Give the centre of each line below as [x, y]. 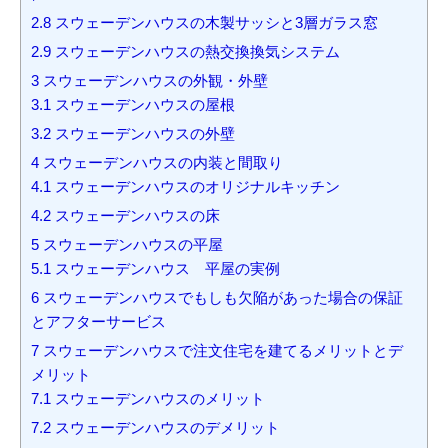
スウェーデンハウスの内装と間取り [161, 163]
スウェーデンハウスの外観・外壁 [153, 81]
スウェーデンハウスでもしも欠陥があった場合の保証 [221, 298]
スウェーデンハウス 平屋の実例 [165, 269]
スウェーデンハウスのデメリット [165, 428]
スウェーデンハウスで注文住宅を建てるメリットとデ [221, 351]
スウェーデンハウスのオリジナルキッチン [195, 187]
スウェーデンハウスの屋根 [143, 105]
